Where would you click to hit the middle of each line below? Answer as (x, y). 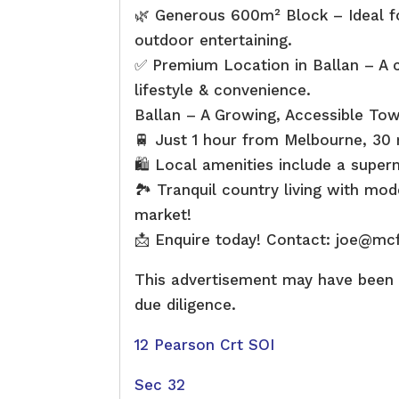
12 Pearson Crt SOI (205, 344)
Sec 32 (160, 384)
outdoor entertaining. (214, 40)
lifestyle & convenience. (223, 90)
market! (163, 214)
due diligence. (186, 304)
